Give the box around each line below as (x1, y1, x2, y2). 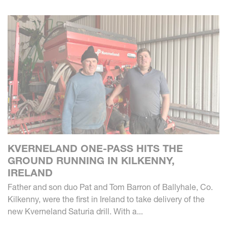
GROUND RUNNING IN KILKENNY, (8, 154, 175, 167)
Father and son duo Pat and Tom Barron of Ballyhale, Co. (8, 181, 213, 192)
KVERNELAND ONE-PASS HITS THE (8, 142, 183, 155)
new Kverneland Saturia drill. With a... (8, 206, 143, 216)
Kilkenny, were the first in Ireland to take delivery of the (8, 194, 205, 204)
